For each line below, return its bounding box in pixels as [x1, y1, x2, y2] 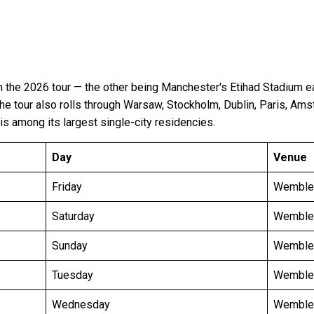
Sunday [52, 239, 88, 253]
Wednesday [52, 298, 110, 312]
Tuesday [52, 268, 93, 282]
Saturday [52, 210, 95, 224]
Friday [52, 180, 82, 194]
